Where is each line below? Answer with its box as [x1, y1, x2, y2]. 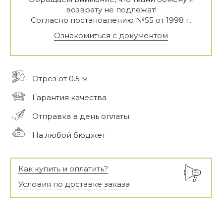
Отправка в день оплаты [32, 111, 129, 121]
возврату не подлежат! [65, 5, 157, 14]
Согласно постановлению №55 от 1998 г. [31, 15, 191, 25]
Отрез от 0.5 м [32, 74, 88, 83]
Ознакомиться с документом [54, 31, 168, 40]
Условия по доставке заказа [18, 179, 130, 189]
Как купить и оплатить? [18, 164, 108, 173]
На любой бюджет [32, 130, 106, 140]
